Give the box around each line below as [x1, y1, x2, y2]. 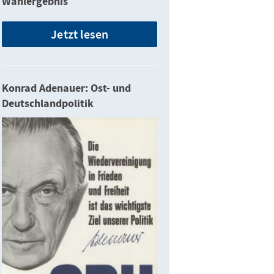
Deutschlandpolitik [2, 96, 94, 111]
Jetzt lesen [51, 26, 109, 42]
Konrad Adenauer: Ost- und [2, 81, 131, 96]
